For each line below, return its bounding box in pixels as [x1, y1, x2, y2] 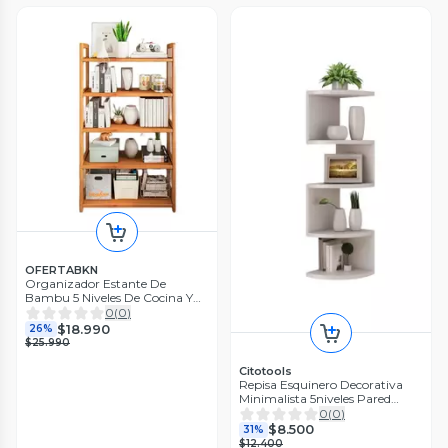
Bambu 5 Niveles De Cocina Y [25, 290, 193, 306]
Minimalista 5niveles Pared [239, 390, 391, 406]
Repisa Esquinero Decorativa [239, 376, 403, 392]
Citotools [239, 363, 292, 378]
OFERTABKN [25, 263, 98, 278]
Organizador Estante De [25, 276, 166, 292]
